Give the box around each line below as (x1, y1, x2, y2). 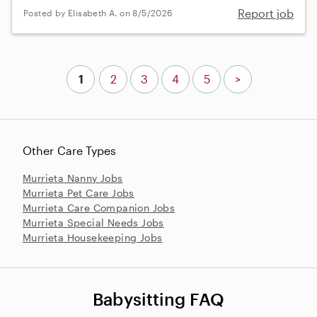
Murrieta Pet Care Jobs (23, 186, 134, 199)
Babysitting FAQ (93, 288, 224, 309)
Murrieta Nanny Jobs (23, 171, 123, 184)
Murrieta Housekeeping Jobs (23, 231, 163, 243)
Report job (238, 6, 294, 20)
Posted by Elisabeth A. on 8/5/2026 (23, 8, 173, 18)
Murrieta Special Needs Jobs (23, 216, 164, 229)
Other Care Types (23, 143, 117, 157)
